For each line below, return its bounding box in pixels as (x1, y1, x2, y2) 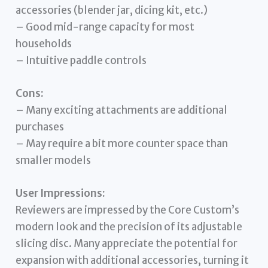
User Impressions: (16, 187, 106, 200)
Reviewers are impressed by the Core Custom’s (16, 203, 240, 217)
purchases (16, 120, 65, 134)
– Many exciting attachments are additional (16, 103, 228, 117)
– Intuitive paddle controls (16, 54, 147, 68)
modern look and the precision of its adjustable (16, 220, 243, 234)
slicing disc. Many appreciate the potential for (16, 237, 238, 251)
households (16, 37, 72, 51)
